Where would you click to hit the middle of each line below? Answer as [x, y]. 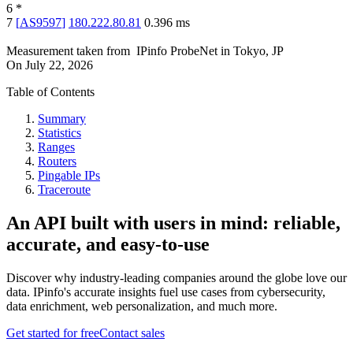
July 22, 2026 [59, 65]
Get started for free [53, 333]
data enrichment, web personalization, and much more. [142, 306]
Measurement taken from [68, 51]
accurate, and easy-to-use [108, 245]
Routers [57, 162]
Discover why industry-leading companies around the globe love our [176, 278]
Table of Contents [50, 92]
